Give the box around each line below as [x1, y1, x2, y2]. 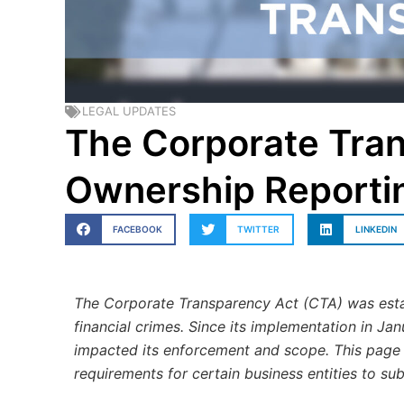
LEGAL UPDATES [82, 104, 176, 119]
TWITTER [237, 224, 280, 235]
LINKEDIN [354, 224, 397, 235]
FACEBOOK [112, 224, 162, 235]
